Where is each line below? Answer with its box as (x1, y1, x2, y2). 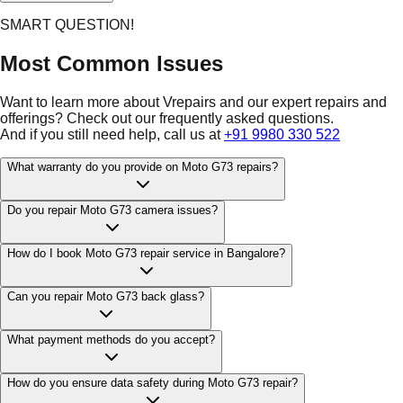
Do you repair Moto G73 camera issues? (7, 203, 218, 217)
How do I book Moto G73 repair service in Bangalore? (7, 246, 285, 260)
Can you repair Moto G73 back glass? (7, 290, 204, 303)
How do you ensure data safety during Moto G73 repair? (7, 376, 298, 390)
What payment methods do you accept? (7, 333, 215, 346)
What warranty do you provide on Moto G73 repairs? (7, 160, 278, 174)
